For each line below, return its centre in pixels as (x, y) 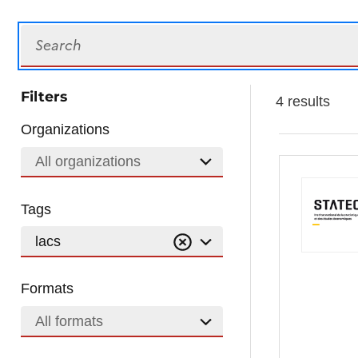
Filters (44, 96)
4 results (302, 101)
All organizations (88, 162)
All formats (69, 322)
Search (43, 34)
